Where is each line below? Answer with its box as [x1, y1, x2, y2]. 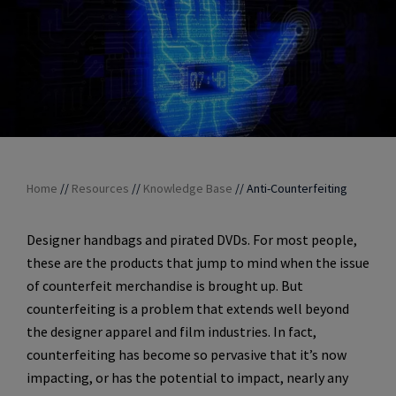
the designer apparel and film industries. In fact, [27, 322, 316, 340]
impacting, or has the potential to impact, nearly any [27, 368, 348, 386]
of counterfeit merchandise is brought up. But [27, 276, 303, 294]
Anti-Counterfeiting [247, 179, 347, 196]
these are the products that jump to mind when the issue [27, 253, 369, 271]
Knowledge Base [143, 179, 232, 196]
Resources [72, 179, 129, 196]
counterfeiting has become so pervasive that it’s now [27, 345, 346, 363]
